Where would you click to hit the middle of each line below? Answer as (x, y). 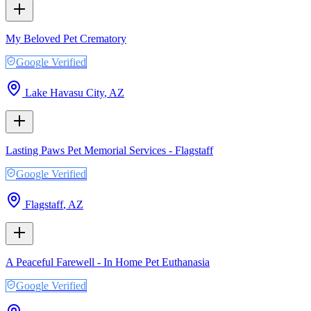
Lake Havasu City (65, 92)
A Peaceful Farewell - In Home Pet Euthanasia (108, 262)
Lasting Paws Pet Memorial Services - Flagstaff (109, 150)
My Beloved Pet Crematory (66, 38)
